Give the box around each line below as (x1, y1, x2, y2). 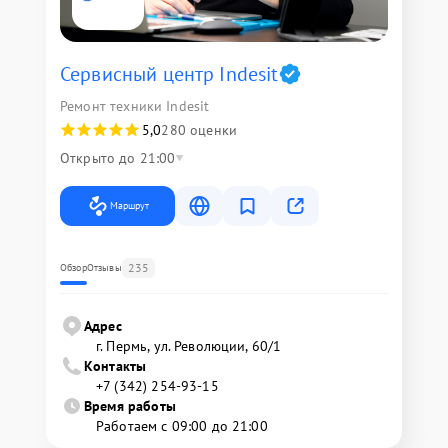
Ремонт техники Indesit (60, 97, 210, 116)
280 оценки (161, 121, 237, 140)
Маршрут (110, 199, 149, 213)
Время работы (84, 397, 176, 416)
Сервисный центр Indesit (60, 61, 279, 88)
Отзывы (86, 261, 122, 275)
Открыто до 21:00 (60, 149, 176, 168)
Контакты (84, 357, 147, 376)
